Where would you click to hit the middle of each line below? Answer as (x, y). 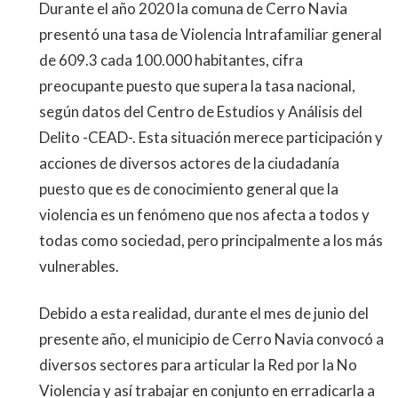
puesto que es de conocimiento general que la (189, 189)
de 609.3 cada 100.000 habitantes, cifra (171, 60)
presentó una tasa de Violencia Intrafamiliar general (211, 34)
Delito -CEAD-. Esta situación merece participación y (211, 137)
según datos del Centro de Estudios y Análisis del (201, 111)
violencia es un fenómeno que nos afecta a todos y (204, 215)
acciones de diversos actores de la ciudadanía (189, 163)
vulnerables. (79, 266)
